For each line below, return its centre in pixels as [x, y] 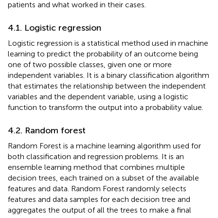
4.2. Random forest [47, 130]
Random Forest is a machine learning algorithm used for [104, 145]
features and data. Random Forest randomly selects [97, 188]
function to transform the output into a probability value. [106, 107]
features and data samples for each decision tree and [99, 199]
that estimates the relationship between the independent [107, 86]
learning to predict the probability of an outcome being [103, 54]
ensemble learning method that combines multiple [96, 167]
